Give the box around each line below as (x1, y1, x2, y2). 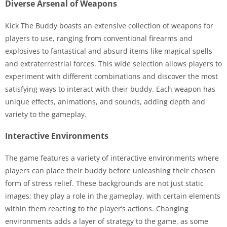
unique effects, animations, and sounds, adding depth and (5, 97, 205, 106)
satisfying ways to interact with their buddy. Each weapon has (5, 84, 215, 94)
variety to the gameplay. (5, 109, 87, 119)
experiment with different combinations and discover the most (5, 71, 218, 81)
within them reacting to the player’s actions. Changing (5, 204, 188, 213)
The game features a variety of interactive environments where (5, 153, 219, 163)
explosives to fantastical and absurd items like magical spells (5, 46, 212, 56)
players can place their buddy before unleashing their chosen (5, 166, 215, 175)
